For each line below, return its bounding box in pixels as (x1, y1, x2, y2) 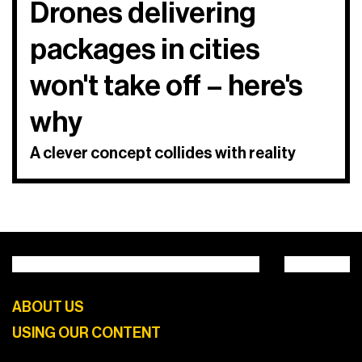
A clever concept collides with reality (30, 145, 296, 162)
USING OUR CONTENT (12, 326, 161, 341)
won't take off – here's (30, 72, 303, 102)
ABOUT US (12, 300, 84, 315)
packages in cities (30, 36, 260, 65)
